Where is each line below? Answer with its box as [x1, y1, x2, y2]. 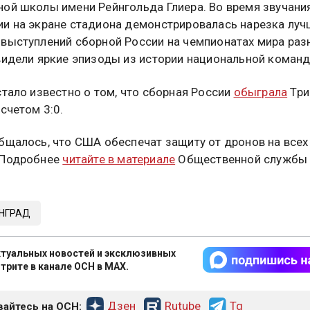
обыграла [233, 84, 288, 99]
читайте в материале [62, 152, 176, 166]
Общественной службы [175, 152, 308, 166]
